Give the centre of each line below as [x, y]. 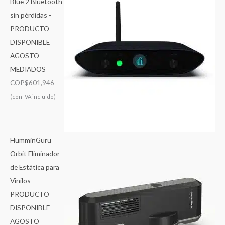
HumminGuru [31, 140]
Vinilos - [22, 181]
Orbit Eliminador [35, 154]
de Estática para [35, 167]
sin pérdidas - [31, 15]
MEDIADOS [28, 69]
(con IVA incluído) [33, 96]
